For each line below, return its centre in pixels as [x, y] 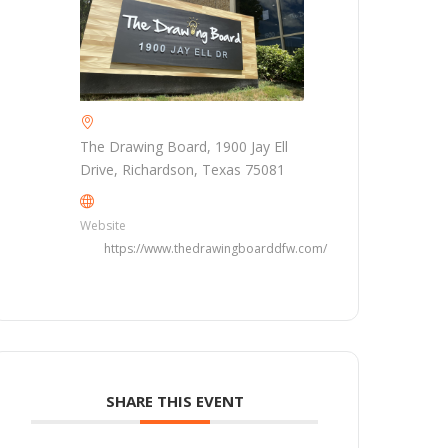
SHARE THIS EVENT [174, 400]
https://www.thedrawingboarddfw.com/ [216, 248]
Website [103, 225]
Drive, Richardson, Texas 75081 [183, 169]
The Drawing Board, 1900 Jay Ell [184, 146]
